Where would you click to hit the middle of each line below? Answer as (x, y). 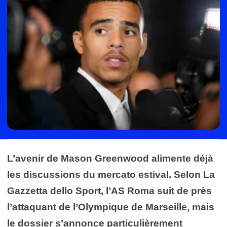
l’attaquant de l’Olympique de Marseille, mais (111, 207)
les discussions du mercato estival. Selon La (111, 174)
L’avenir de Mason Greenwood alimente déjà (110, 158)
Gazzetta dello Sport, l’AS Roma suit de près (109, 191)
